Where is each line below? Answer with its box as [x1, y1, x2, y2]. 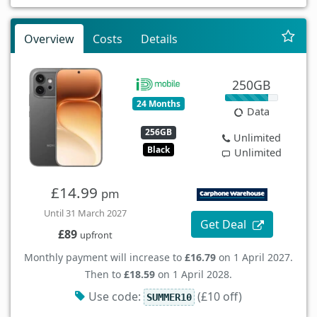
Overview [24, 31, 74, 47]
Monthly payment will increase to [24, 250, 185, 265]
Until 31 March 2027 [43, 207, 127, 220]
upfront [79, 229, 113, 242]
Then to [85, 267, 124, 282]
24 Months [136, 97, 180, 110]
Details [141, 31, 178, 47]
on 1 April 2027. [216, 250, 293, 265]
